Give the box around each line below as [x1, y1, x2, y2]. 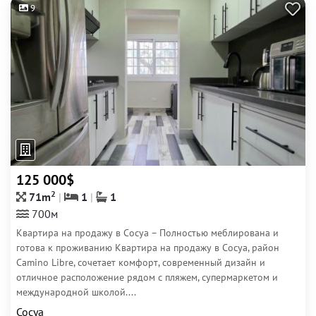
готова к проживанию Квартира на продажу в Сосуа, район [16, 241, 279, 254]
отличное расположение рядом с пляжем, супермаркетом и [16, 271, 278, 284]
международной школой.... [16, 286, 136, 298]
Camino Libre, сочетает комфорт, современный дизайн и [16, 256, 265, 269]
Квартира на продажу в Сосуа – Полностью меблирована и [16, 226, 279, 239]
